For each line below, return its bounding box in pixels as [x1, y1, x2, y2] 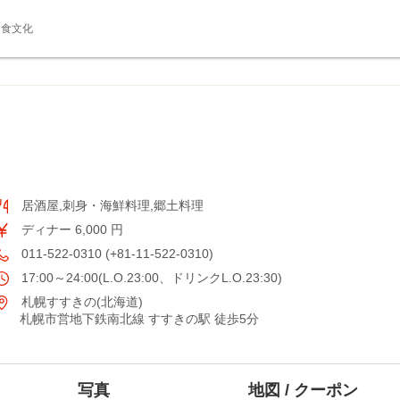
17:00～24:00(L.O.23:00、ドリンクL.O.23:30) [18, 271, 282, 285]
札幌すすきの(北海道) [18, 295, 143, 309]
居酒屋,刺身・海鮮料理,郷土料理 [18, 198, 204, 212]
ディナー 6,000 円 [18, 222, 123, 237]
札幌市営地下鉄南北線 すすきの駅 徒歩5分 [20, 312, 259, 326]
